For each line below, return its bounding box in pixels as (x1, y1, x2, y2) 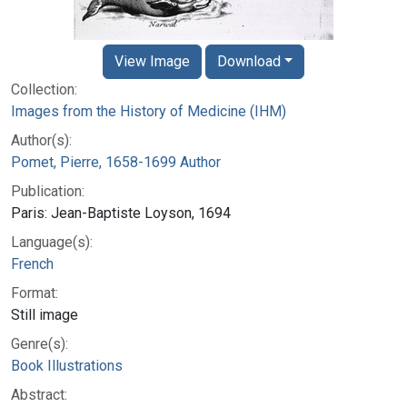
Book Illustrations (11, 356, 123, 374)
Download (216, 52, 281, 70)
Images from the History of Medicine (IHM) (11, 102, 286, 120)
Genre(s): (11, 334, 68, 352)
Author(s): (11, 131, 72, 149)
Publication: (11, 182, 84, 200)
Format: (11, 283, 58, 302)
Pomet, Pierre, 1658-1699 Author (11, 153, 221, 171)
